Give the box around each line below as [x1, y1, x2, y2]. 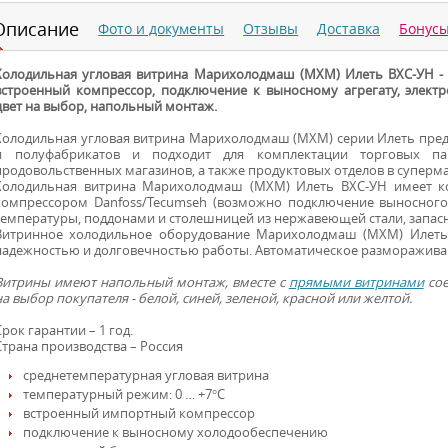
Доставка [317, 20, 381, 38]
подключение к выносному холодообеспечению [23, 424, 329, 441]
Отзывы [243, 20, 299, 38]
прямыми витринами [288, 274, 424, 291]
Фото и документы [98, 20, 225, 38]
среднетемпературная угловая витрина [23, 367, 270, 384]
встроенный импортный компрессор [23, 405, 256, 422]
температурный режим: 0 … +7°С [23, 386, 226, 403]
